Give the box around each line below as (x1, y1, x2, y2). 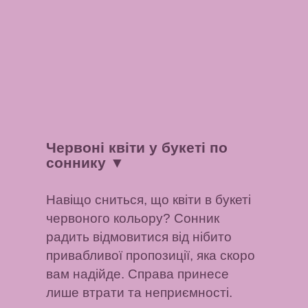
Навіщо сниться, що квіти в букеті (46, 192, 252, 207)
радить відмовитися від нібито (46, 229, 232, 244)
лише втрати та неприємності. (46, 285, 233, 300)
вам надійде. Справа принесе (46, 266, 230, 281)
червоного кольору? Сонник (46, 210, 220, 225)
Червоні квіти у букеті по (46, 140, 228, 156)
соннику (46, 155, 111, 171)
